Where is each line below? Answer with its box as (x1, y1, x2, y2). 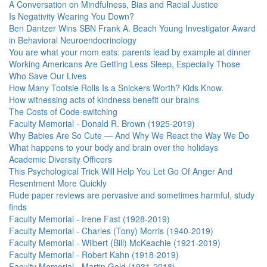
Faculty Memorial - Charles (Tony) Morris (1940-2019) (9, 225, 213, 237)
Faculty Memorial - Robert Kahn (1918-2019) (9, 249, 179, 260)
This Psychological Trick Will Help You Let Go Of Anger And (9, 165, 232, 177)
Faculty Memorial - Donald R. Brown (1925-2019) (9, 117, 195, 129)
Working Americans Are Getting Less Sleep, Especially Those (9, 58, 240, 70)
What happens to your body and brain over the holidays (9, 141, 218, 153)
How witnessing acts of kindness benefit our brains (9, 94, 199, 105)
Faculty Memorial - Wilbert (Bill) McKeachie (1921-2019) (9, 237, 221, 249)
